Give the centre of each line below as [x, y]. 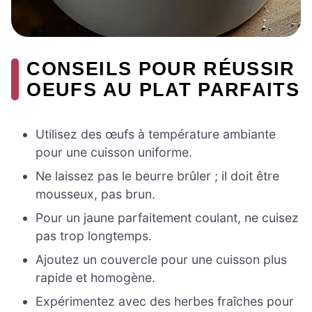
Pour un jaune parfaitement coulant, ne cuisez [167, 217]
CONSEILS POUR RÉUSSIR [161, 69]
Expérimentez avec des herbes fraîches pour [165, 301]
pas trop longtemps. [94, 235]
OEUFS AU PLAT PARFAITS [163, 90]
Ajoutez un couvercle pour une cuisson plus [162, 259]
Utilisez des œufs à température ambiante [156, 134]
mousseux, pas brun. [96, 194]
